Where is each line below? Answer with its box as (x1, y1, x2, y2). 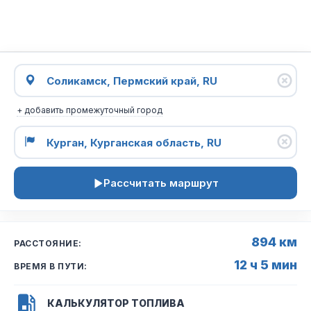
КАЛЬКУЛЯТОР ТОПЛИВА (47, 297, 185, 309)
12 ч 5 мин (234, 258, 297, 272)
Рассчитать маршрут (103, 176, 219, 190)
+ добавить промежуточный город (17, 105, 162, 115)
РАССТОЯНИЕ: (14, 238, 82, 249)
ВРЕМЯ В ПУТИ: (14, 261, 87, 271)
